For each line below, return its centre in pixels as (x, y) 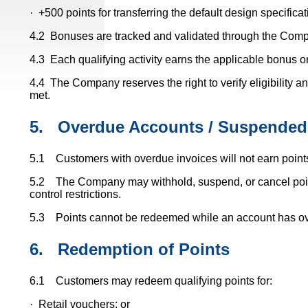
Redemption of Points (143, 249)
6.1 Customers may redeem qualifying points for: (151, 280)
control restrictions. (75, 194)
